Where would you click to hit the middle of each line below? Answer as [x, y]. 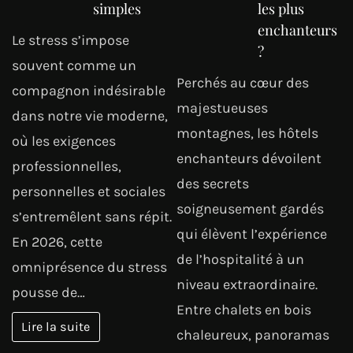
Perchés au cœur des [243, 83]
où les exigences [64, 141]
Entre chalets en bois [244, 310]
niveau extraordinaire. [247, 285]
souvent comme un [74, 66]
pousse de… [48, 293]
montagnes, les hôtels [247, 134]
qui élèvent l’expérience [252, 234]
